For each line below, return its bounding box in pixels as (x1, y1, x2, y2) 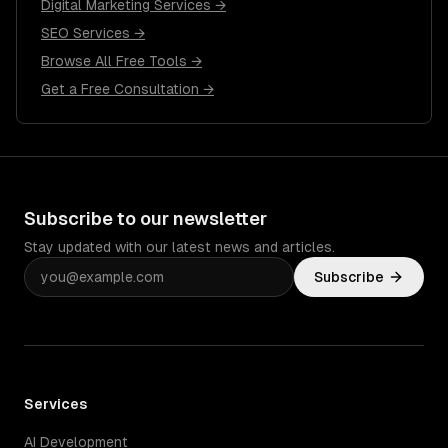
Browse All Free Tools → (41, 53, 202, 69)
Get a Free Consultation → (41, 81, 214, 97)
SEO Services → (41, 25, 145, 41)
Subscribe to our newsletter (24, 208, 267, 229)
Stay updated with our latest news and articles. (24, 239, 335, 255)
